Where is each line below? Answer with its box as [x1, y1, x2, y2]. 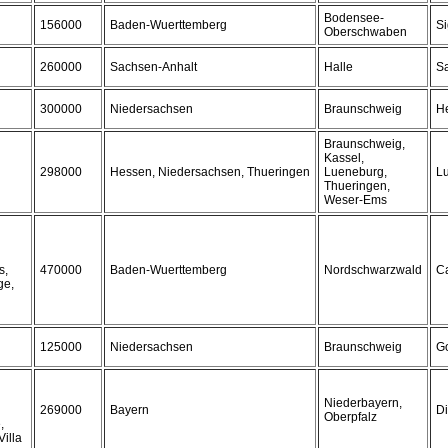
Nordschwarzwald [324, 263, 422, 277]
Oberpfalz [324, 410, 377, 424]
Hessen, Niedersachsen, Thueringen [110, 165, 310, 179]
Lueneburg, [324, 165, 387, 179]
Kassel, [324, 151, 364, 165]
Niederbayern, [324, 396, 402, 410]
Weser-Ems [324, 193, 387, 207]
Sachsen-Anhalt [110, 60, 197, 74]
